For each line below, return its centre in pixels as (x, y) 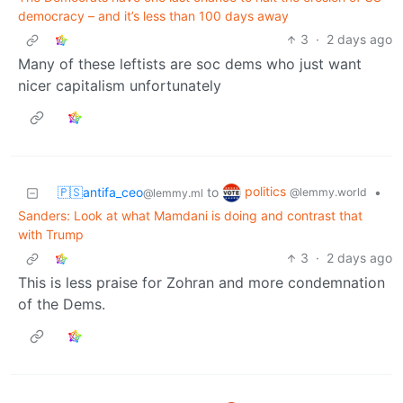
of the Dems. (62, 304)
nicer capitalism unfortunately (120, 86)
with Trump (51, 235)
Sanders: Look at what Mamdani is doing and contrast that (190, 216)
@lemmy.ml (173, 193)
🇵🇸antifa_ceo (100, 193)
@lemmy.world (328, 193)
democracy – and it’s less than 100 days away (153, 16)
